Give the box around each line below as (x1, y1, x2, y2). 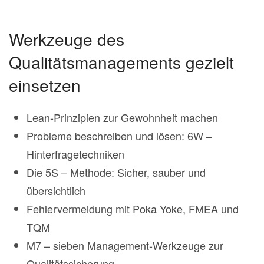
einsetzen (9, 73, 81, 97)
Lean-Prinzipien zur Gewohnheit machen (27, 110, 218, 126)
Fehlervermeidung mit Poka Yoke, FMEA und (27, 201, 239, 217)
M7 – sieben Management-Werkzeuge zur (27, 237, 223, 253)
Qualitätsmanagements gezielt (9, 50, 234, 74)
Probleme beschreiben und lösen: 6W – (27, 128, 212, 144)
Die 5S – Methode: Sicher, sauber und (27, 164, 206, 180)
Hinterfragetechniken (27, 146, 124, 162)
